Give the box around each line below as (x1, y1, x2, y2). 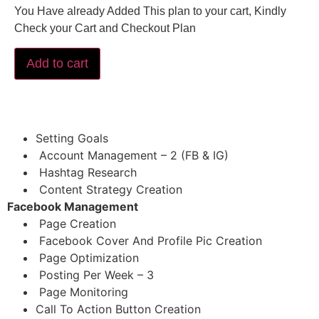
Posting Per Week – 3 (36, 267, 154, 282)
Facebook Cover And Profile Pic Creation (36, 233, 262, 248)
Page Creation (36, 216, 116, 231)
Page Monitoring (36, 284, 128, 299)
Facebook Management (7, 199, 138, 214)
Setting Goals (36, 130, 108, 145)
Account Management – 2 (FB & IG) (36, 147, 229, 162)
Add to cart (26, 56, 88, 70)
